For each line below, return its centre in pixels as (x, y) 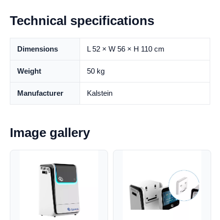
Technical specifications (82, 21)
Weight (29, 71)
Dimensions (38, 49)
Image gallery (50, 133)
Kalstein (100, 93)
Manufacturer (40, 93)
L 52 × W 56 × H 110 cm (126, 49)
